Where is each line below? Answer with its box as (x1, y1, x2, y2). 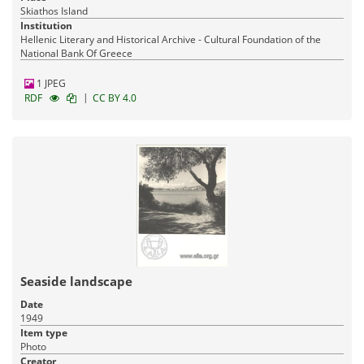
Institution (20, 19, 72, 33)
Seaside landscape (20, 273, 132, 290)
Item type (20, 326, 67, 340)
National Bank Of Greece (20, 46, 132, 61)
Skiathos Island (20, 4, 88, 19)
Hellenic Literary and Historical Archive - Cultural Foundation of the (20, 32, 321, 47)
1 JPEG (34, 76, 66, 91)
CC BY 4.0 (93, 91, 136, 106)
